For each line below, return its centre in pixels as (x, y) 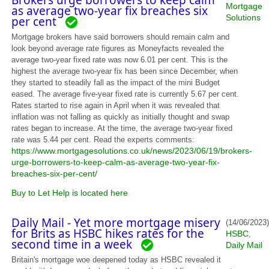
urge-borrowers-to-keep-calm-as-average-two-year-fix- (116, 162)
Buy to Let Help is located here (70, 193)
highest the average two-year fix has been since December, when (125, 71)
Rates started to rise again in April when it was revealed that (116, 105)
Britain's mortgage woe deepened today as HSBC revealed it (116, 260)
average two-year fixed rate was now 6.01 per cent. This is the (120, 60)
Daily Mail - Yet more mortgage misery (116, 222)
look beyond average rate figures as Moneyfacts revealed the (118, 48)
